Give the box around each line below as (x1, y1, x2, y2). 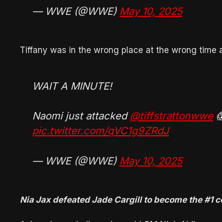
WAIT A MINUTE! (32, 80, 112, 93)
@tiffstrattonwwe (130, 110, 213, 122)
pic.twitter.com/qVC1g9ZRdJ (32, 124, 169, 137)
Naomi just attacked (32, 110, 130, 122)
